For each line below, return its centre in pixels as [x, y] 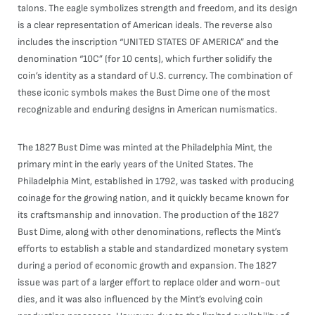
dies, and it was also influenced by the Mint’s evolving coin [140, 299]
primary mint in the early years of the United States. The [135, 164]
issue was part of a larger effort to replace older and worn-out [149, 282]
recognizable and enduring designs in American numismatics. [147, 109]
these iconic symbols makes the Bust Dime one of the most [144, 92]
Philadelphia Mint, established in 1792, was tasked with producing [156, 181]
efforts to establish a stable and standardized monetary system [153, 249]
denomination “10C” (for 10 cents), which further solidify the [145, 59]
